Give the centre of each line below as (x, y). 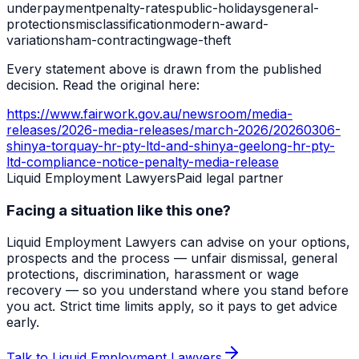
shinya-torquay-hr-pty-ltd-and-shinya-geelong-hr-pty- (171, 145)
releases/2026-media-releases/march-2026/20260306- (173, 129)
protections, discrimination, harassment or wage (153, 274)
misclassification (124, 24)
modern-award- (220, 24)
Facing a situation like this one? (119, 210)
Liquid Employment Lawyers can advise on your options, (178, 242)
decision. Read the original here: (103, 85)
